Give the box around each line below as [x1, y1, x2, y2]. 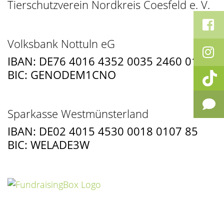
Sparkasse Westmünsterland [7, 106, 148, 121]
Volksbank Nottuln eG [7, 36, 115, 51]
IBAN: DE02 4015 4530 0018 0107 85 [7, 123, 198, 139]
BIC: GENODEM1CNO [7, 67, 116, 82]
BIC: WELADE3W [7, 137, 89, 152]
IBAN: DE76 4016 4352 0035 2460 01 [7, 53, 198, 69]
